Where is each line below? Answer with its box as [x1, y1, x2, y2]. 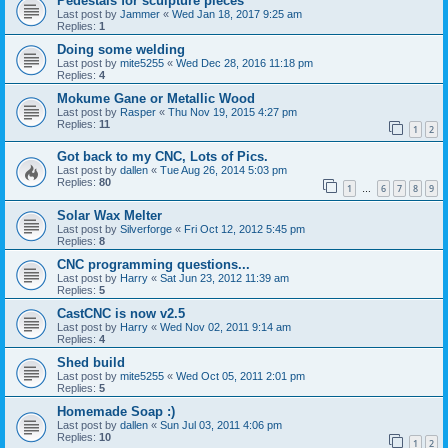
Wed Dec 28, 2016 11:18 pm [176, 56, 313, 69]
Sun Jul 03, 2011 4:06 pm [160, 418, 282, 431]
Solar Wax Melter [57, 207, 162, 223]
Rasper [120, 105, 156, 118]
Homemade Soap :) [57, 403, 175, 419]
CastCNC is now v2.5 [57, 305, 185, 321]
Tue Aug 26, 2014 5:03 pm [160, 164, 287, 177]
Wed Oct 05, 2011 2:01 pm [176, 369, 305, 382]
